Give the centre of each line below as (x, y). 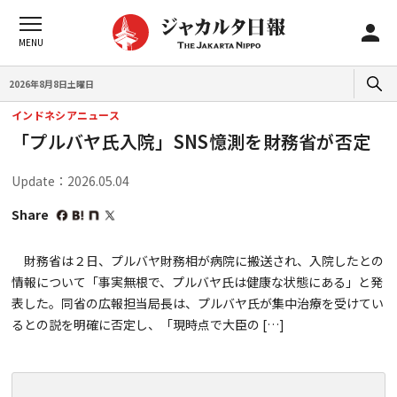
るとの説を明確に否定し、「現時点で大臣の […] (148, 324)
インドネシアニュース (66, 115)
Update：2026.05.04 (70, 181)
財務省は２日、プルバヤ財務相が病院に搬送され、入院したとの (198, 261)
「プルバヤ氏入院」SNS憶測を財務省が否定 (191, 141)
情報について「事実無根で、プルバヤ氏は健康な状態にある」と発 (197, 282)
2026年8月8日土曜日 (51, 83)
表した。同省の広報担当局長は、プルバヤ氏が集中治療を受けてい (198, 303)
